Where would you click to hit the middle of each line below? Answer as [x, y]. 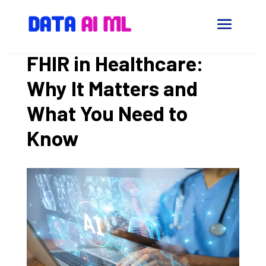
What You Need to [107, 113]
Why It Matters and [112, 88]
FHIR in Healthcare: [115, 63]
